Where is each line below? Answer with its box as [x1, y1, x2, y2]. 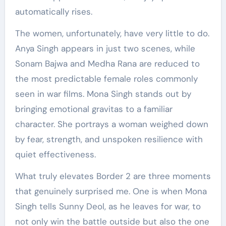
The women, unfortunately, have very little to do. [15, 28, 209, 39]
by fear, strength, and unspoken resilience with [15, 134, 203, 145]
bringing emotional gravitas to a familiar [15, 103, 173, 115]
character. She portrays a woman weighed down [15, 119, 208, 130]
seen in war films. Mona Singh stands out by [15, 88, 191, 100]
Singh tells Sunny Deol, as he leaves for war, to [15, 201, 201, 212]
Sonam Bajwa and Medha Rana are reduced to [15, 58, 200, 70]
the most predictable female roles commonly [15, 73, 198, 85]
